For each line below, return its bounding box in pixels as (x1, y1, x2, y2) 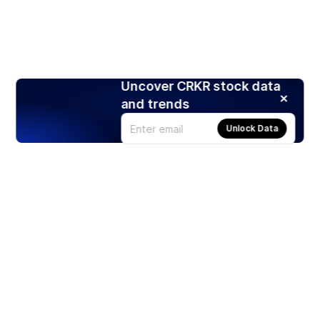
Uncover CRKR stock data (121, 79, 281, 94)
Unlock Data (226, 123, 279, 134)
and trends (121, 96, 190, 112)
